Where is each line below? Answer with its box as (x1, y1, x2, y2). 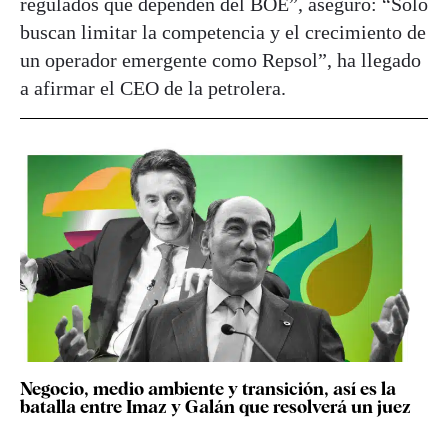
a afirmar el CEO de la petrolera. (20, 76, 296, 99)
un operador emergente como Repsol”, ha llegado (20, 48, 421, 71)
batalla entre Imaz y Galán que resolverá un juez (20, 395, 411, 417)
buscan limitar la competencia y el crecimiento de (20, 20, 426, 43)
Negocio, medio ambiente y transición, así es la (20, 377, 396, 399)
